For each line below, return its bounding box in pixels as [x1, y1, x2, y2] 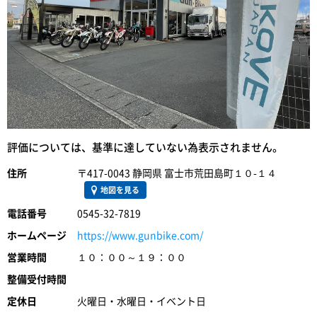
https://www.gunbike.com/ [77, 231, 203, 241]
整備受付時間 [7, 275, 67, 285]
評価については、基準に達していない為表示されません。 [7, 142, 283, 154]
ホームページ [7, 231, 67, 241]
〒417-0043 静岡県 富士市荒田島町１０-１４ [77, 168, 277, 179]
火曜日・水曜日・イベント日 [77, 296, 206, 307]
